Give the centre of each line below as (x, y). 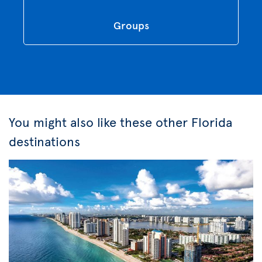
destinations (44, 141)
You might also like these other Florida (120, 121)
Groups (131, 25)
